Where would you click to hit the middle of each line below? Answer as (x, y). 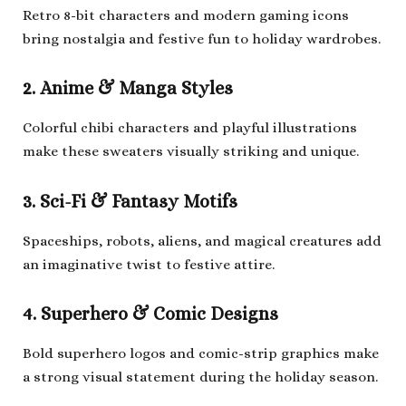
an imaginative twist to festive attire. (149, 264)
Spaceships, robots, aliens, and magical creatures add (202, 241)
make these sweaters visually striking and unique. (191, 152)
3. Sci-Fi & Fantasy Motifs (130, 201)
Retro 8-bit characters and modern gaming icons (186, 16)
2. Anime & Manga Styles (128, 89)
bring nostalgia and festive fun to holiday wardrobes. (202, 39)
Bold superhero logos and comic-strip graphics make (201, 354)
